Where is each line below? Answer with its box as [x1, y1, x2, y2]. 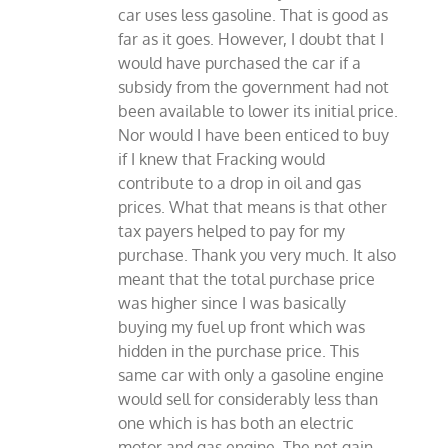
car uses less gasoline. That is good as [118, 5, 389, 26]
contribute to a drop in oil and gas [118, 173, 362, 194]
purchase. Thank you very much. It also [118, 245, 397, 266]
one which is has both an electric [118, 413, 355, 434]
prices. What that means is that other [118, 197, 388, 218]
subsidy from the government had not [118, 77, 390, 98]
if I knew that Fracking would [118, 149, 326, 170]
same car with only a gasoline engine [118, 365, 385, 386]
